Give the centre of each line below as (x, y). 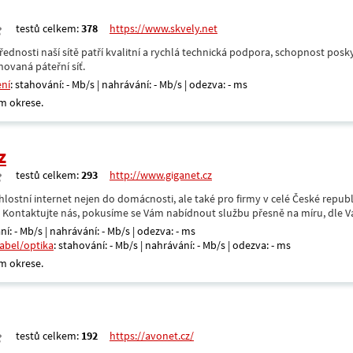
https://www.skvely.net (163, 28)
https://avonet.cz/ (152, 336)
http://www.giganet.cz (161, 175)
